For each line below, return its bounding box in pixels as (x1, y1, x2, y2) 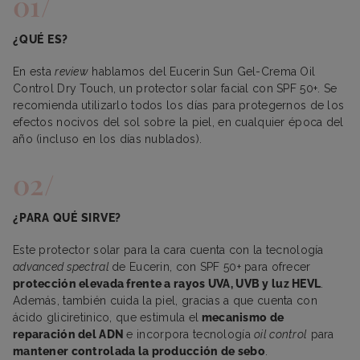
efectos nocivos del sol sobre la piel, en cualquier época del (13, 115, 344, 129)
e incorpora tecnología (126, 327, 255, 341)
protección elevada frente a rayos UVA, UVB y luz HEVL (13, 276, 321, 290)
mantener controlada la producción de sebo (13, 344, 265, 358)
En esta (13, 64, 55, 78)
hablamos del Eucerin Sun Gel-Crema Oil (88, 64, 316, 78)
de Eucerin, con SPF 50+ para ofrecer (112, 260, 311, 273)
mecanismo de (198, 310, 284, 324)
